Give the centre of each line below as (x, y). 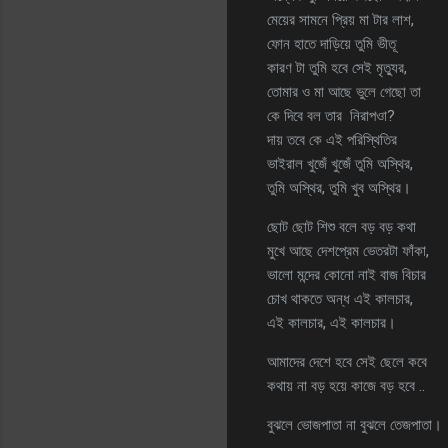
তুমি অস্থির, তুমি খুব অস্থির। (339, 187)
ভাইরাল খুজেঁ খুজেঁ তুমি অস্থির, (340, 163)
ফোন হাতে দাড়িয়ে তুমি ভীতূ (331, 43)
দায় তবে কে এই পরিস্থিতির (332, 139)
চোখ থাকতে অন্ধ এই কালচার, (340, 298)
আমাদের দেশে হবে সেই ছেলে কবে (347, 361)
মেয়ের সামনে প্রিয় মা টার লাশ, (340, 19)
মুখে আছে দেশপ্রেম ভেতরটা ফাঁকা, (348, 250)
